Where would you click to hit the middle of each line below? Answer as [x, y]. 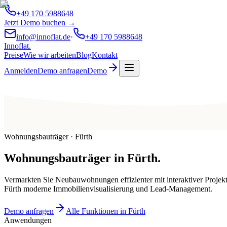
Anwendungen [28, 220]
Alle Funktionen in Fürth [106, 211]
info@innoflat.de [43, 37]
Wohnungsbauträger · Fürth [48, 137]
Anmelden [21, 71]
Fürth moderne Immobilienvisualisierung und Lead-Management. [108, 189]
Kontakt [105, 55]
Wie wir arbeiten [50, 55]
